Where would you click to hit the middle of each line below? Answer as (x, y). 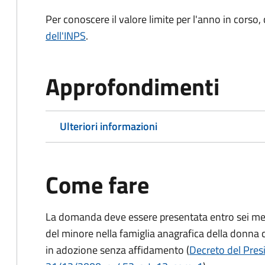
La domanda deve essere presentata (128, 217)
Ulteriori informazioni (109, 126)
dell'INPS (66, 36)
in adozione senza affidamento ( (117, 250)
